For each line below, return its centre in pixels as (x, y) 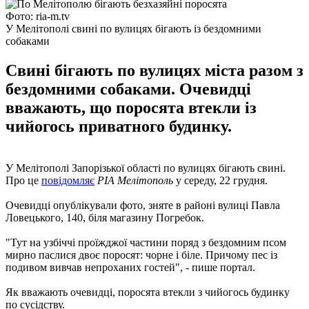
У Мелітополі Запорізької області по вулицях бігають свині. (146, 168)
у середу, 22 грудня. (220, 180)
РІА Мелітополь (135, 180)
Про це (23, 180)
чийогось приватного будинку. (119, 126)
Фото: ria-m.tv (38, 16)
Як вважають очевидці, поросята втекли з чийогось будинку (148, 292)
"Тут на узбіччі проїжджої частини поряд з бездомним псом (146, 242)
